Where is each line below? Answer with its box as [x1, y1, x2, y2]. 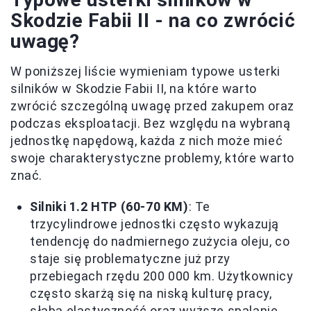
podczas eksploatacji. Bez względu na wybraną [10, 116, 291, 131]
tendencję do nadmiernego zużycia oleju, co [30, 234, 290, 249]
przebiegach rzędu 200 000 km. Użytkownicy [30, 269, 294, 284]
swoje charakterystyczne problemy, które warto [10, 151, 295, 166]
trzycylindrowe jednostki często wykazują [30, 217, 280, 232]
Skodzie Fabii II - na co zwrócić [10, 9, 296, 33]
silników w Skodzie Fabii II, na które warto [10, 81, 257, 96]
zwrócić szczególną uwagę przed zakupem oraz [10, 99, 294, 114]
